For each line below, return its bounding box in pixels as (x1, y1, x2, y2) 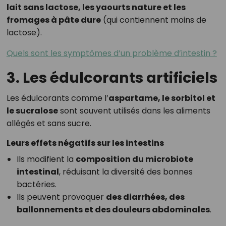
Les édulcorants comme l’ (6, 92, 108, 104)
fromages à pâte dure (6, 14, 101, 26)
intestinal (16, 166, 59, 178)
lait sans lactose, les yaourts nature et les (6, 2, 186, 14)
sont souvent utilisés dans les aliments (58, 105, 210, 117)
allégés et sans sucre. (6, 118, 91, 130)
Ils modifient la (16, 153, 76, 165)
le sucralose (6, 105, 58, 117)
